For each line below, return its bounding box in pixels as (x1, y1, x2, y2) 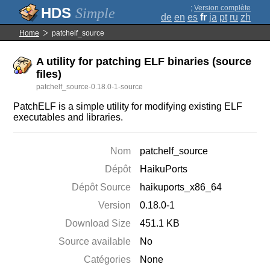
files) (36, 68, 62, 80)
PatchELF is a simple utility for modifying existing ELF (13, 101, 243, 111)
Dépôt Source (72, 182, 131, 192)
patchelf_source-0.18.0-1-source (36, 83, 143, 91)
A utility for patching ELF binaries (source (36, 55, 252, 67)
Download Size (65, 218, 131, 228)
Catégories (84, 254, 131, 265)
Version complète (194, 4, 251, 12)
